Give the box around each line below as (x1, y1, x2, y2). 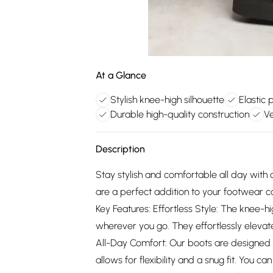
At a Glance (96, 69, 146, 81)
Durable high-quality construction (110, 108, 249, 120)
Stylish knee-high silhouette (110, 94, 224, 105)
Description (96, 143, 145, 155)
